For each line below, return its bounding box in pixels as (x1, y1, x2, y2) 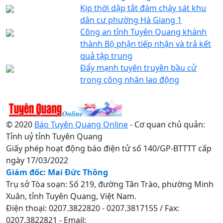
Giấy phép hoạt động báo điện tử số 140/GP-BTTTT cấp (6, 142, 212, 154)
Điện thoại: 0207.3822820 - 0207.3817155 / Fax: (6, 202, 179, 214)
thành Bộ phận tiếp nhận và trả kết (80, 38, 212, 49)
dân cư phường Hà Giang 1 (80, 14, 182, 25)
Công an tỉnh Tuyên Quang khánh (80, 26, 207, 37)
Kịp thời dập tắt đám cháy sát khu (80, 2, 207, 13)
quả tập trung (80, 50, 133, 61)
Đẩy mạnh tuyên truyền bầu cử (80, 62, 197, 73)
